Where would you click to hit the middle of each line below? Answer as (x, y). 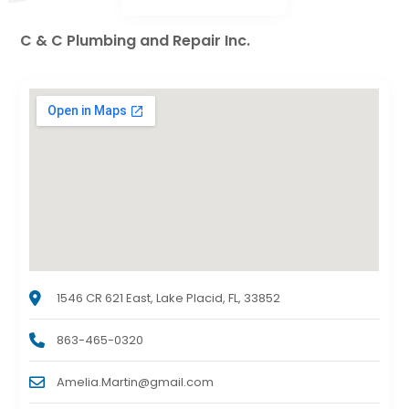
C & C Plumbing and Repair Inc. (136, 40)
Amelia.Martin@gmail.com (136, 382)
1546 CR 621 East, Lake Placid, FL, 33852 (169, 298)
